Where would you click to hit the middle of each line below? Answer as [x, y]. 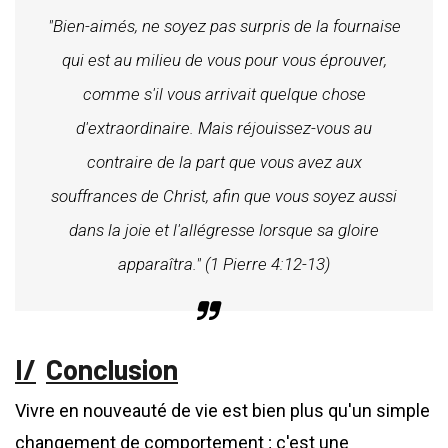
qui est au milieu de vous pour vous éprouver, [224, 60]
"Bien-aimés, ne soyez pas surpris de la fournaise [224, 26]
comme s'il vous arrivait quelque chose [224, 94]
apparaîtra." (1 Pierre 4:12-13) [224, 264]
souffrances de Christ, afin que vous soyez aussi [224, 196]
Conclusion [112, 369]
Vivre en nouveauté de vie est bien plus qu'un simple [222, 411]
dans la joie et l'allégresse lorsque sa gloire [224, 230]
